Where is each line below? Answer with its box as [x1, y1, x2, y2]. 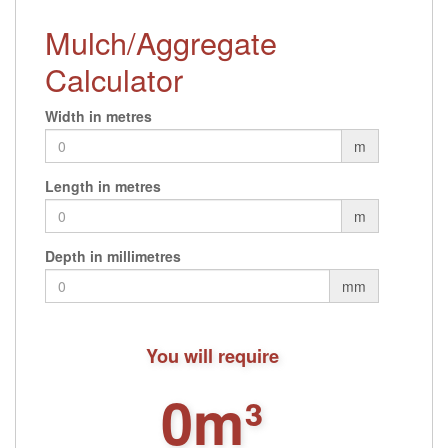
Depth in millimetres [45, 245, 181, 266]
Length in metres [45, 175, 161, 196]
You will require [145, 341, 279, 369]
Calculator [45, 56, 183, 101]
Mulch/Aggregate [45, 19, 277, 64]
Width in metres [45, 105, 152, 126]
